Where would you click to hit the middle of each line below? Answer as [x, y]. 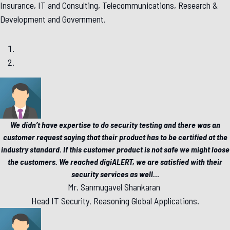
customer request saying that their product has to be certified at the [115, 137]
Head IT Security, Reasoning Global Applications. [115, 201]
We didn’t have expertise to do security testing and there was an [115, 125]
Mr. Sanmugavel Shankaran [114, 187]
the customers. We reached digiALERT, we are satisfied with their [115, 162]
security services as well [112, 174]
